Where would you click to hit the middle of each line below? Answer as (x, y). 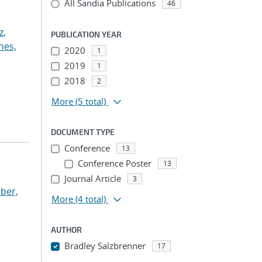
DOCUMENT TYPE (83, 132)
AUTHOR (66, 230)
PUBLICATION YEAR (86, 34)
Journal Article (92, 178)
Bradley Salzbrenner (105, 246)
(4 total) (91, 199)
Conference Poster (114, 163)
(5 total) (91, 101)
